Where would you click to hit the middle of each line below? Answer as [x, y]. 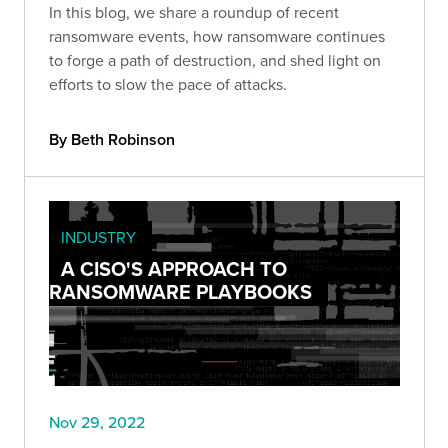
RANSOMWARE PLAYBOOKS [180, 292]
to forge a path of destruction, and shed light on [215, 60]
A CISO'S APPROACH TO [174, 269]
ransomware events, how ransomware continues [217, 36]
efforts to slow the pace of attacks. [168, 84]
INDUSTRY [98, 237]
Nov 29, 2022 [97, 421]
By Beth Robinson [112, 140]
